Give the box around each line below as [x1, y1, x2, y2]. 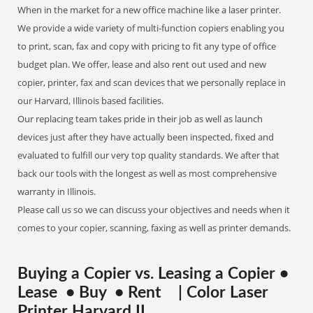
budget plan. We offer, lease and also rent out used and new [17, 58, 267, 71]
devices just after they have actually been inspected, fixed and [17, 131, 275, 143]
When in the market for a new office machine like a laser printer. [17, 3, 282, 16]
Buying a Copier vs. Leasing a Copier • [17, 266, 293, 282]
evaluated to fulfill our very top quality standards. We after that [17, 149, 280, 161]
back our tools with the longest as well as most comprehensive [17, 167, 277, 180]
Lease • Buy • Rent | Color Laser [17, 285, 269, 300]
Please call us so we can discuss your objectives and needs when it [17, 203, 291, 216]
